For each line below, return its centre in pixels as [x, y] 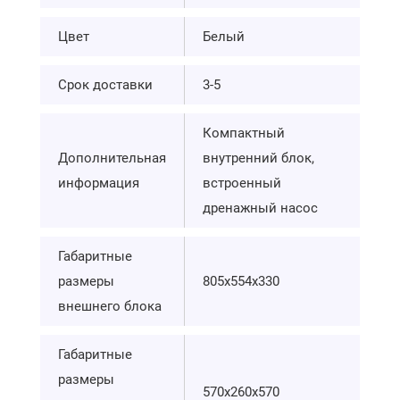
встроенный [242, 183]
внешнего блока [110, 306]
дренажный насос [260, 208]
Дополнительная [112, 158]
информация [99, 183]
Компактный [244, 133]
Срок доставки [105, 84]
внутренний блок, [258, 158]
